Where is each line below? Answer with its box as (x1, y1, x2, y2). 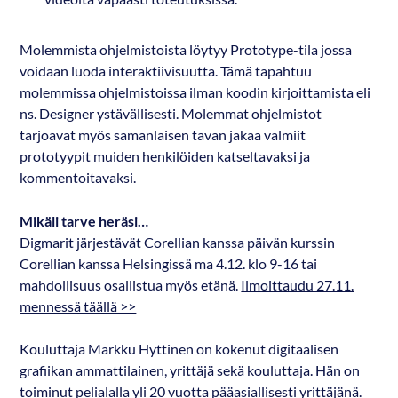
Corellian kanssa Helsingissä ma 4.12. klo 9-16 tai (20, 254, 318, 273)
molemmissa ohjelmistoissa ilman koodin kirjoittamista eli (20, 84, 371, 102)
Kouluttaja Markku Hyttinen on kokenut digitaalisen (20, 340, 339, 359)
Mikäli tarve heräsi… (20, 211, 149, 230)
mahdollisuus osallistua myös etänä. (20, 275, 242, 294)
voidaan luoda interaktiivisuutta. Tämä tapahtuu (20, 62, 313, 81)
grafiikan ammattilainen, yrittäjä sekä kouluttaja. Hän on (20, 362, 361, 380)
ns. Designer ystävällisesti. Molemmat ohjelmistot (20, 105, 322, 123)
